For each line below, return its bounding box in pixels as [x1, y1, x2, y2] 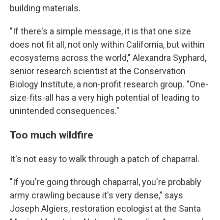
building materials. [10, 3, 81, 13]
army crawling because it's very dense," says [10, 190, 183, 200]
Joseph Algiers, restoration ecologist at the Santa [10, 203, 201, 214]
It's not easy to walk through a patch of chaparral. [10, 154, 199, 164]
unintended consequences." [10, 106, 119, 116]
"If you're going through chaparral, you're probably [10, 177, 201, 187]
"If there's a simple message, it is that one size [10, 26, 191, 36]
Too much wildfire [10, 129, 93, 141]
